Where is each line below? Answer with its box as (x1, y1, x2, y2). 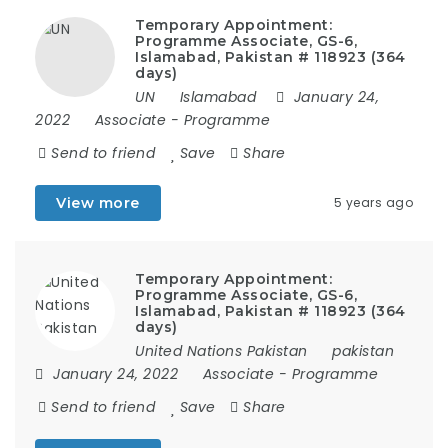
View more (56, 194, 140, 212)
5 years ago (333, 194, 413, 211)
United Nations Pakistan (135, 341, 308, 361)
